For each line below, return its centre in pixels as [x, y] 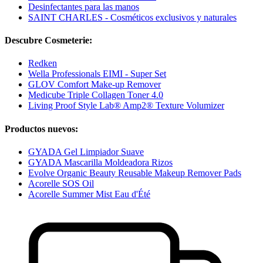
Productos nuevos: [41, 129]
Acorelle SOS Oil [61, 183]
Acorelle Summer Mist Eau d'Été [89, 194]
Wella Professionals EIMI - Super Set [97, 74]
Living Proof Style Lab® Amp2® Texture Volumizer [126, 106]
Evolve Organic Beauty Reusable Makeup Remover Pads [135, 173]
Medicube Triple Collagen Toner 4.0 [96, 95]
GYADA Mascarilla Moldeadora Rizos [100, 162]
